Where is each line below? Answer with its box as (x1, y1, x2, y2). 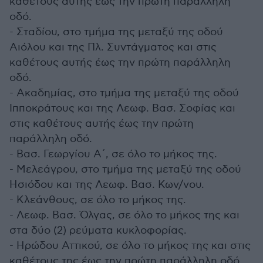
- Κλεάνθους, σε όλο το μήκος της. (9, 194, 186, 206)
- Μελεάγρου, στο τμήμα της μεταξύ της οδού (9, 163, 241, 176)
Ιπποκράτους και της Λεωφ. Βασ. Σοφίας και (9, 102, 235, 114)
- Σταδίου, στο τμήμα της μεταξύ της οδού (9, 26, 223, 38)
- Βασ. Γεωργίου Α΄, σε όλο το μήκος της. (9, 148, 217, 160)
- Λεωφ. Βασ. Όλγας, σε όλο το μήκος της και (9, 209, 240, 221)
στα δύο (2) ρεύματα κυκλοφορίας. (9, 224, 187, 237)
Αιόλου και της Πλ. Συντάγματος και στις (9, 41, 217, 53)
